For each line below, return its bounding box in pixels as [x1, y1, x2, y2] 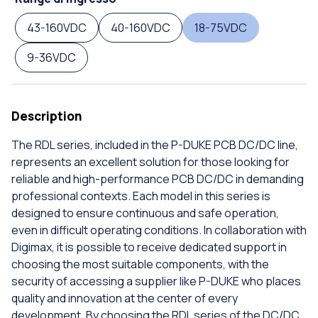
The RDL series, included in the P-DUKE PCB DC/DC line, [11, 137, 298, 153]
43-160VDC [27, 20, 87, 35]
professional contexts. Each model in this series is [11, 188, 270, 204]
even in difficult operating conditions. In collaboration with [11, 222, 307, 238]
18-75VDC [194, 20, 247, 35]
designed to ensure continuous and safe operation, [11, 205, 279, 221]
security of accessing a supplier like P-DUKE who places [11, 273, 301, 289]
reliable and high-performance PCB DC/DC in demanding [11, 171, 304, 187]
